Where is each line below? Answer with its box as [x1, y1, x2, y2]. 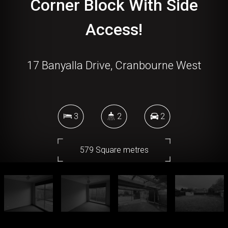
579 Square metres [79, 145, 149, 155]
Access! [85, 20, 142, 40]
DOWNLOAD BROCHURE [74, 196, 161, 205]
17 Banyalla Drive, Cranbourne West [26, 59, 202, 72]
